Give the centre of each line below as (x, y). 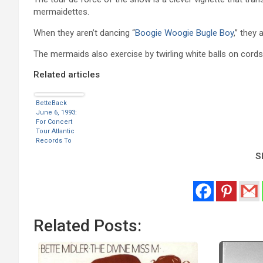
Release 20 (53, 150)
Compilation (55, 178)
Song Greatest (58, 159)
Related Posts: (87, 225)
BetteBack (51, 103)
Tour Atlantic (55, 131)
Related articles (67, 74)
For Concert (54, 122)
